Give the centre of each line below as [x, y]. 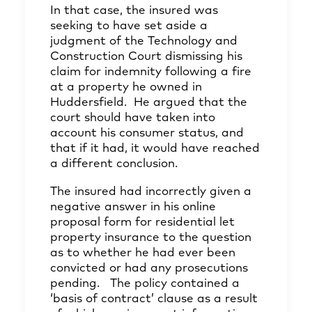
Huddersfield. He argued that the [149, 103]
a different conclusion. [114, 164]
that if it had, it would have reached [155, 149]
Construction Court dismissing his [146, 57]
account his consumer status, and [147, 133]
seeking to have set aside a [129, 26]
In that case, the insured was [134, 11]
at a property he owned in [126, 87]
